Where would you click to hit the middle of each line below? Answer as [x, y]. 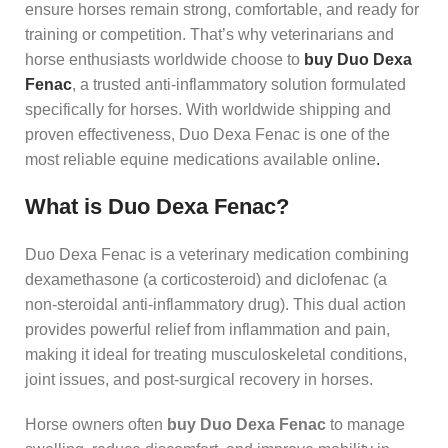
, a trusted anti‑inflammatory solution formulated [239, 84]
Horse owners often [96, 424]
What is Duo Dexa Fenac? [157, 206]
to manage [365, 424]
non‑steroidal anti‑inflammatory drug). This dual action [215, 304]
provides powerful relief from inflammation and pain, [207, 329]
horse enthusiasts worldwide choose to [164, 59]
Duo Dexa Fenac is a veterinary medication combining [217, 254]
